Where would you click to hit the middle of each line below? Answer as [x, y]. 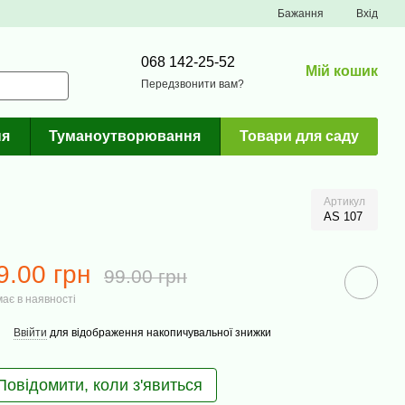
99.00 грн [145, 276]
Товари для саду [299, 136]
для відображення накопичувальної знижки [159, 332]
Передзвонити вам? [193, 84]
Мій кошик [342, 71]
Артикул [344, 202]
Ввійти [30, 332]
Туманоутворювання [125, 136]
